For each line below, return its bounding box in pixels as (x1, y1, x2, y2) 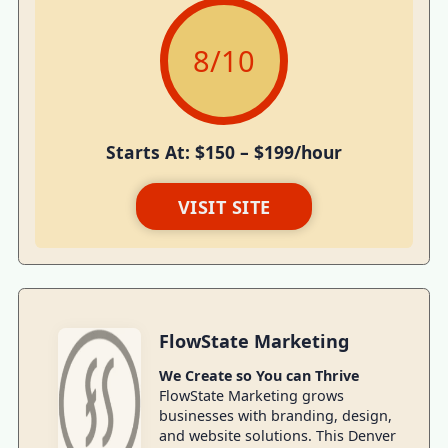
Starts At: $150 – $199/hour (106, 140, 342, 165)
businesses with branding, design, (158, 406, 392, 426)
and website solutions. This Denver (158, 426, 396, 446)
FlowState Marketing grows (158, 386, 344, 406)
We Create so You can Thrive (158, 366, 359, 386)
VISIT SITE (177, 194, 271, 219)
